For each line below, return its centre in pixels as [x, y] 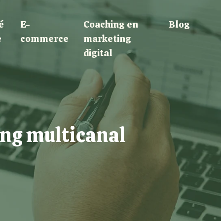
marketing [107, 39]
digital [98, 53]
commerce [44, 39]
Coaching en [110, 24]
